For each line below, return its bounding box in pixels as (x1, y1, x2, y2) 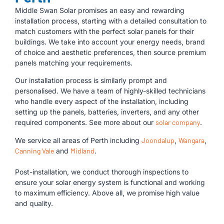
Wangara (178, 135, 204, 144)
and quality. (15, 198, 53, 207)
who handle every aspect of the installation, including (15, 97, 188, 106)
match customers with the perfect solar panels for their (15, 27, 194, 35)
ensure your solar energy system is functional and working (15, 177, 205, 186)
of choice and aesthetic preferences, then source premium (15, 48, 206, 56)
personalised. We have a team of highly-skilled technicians (15, 86, 205, 95)
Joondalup (141, 135, 174, 144)
